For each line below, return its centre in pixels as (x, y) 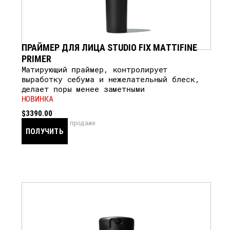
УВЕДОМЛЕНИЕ (48, 157)
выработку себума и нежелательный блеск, (110, 79)
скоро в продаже (68, 123)
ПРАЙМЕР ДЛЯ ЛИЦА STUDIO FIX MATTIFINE (109, 47)
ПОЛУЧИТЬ (44, 131)
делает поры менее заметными (83, 89)
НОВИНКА (37, 99)
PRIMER (36, 59)
